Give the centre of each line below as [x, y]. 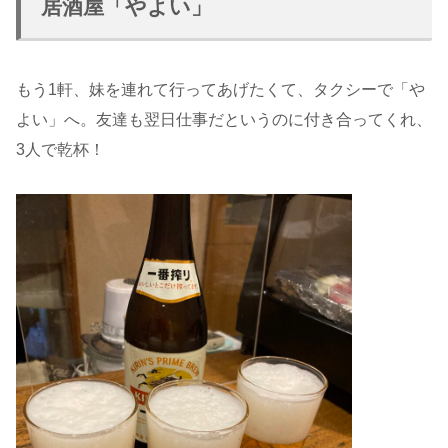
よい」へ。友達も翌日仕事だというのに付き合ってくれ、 [224, 120]
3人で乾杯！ [60, 150]
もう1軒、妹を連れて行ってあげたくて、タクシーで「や [220, 90]
